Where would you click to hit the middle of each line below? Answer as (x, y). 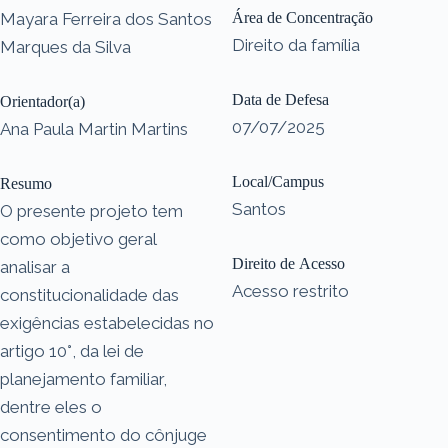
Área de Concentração (302, 17)
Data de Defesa (280, 99)
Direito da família (296, 44)
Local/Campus (278, 181)
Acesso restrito (290, 290)
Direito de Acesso (288, 263)
